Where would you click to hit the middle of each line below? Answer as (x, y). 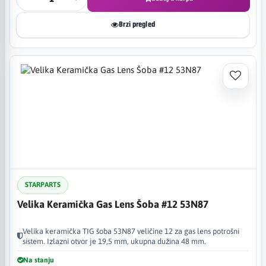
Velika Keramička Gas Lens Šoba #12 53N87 (113, 204)
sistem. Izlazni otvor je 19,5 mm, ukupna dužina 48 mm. (114, 241)
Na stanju (39, 260)
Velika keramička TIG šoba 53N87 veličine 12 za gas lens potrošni (131, 231)
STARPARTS (43, 185)
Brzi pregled (137, 24)
